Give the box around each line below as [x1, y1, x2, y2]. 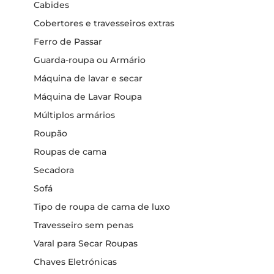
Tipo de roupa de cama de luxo [34, 201, 170, 212]
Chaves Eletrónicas [34, 256, 117, 267]
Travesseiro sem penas [34, 220, 133, 231]
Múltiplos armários [34, 109, 115, 120]
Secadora [34, 165, 74, 176]
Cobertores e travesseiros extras [34, 18, 174, 29]
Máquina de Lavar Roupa [34, 91, 142, 102]
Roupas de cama [34, 146, 106, 157]
